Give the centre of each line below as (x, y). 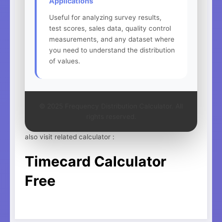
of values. (65, 61)
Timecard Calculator (96, 162)
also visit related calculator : (70, 137)
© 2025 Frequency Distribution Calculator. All (111, 106)
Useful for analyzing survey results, (105, 17)
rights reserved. (111, 116)
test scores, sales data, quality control (110, 28)
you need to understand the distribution (112, 50)
